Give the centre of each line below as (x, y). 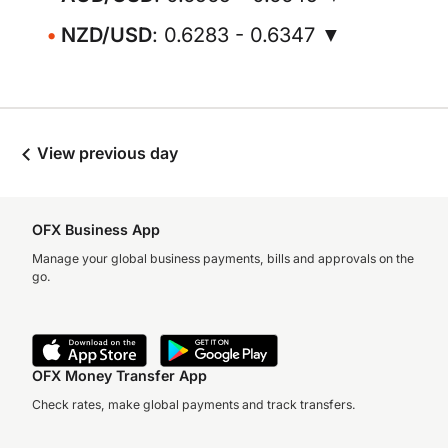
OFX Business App (96, 229)
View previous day (105, 153)
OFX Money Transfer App (119, 375)
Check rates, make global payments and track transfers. (194, 404)
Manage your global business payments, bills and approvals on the (223, 258)
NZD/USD (106, 35)
